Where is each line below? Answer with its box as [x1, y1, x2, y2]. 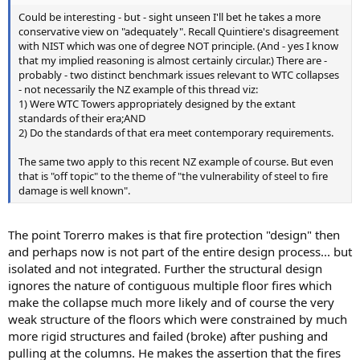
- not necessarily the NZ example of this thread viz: [18, 82, 258, 97]
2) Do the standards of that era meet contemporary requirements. [18, 125, 333, 141]
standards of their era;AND [18, 111, 145, 126]
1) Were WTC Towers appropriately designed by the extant [18, 96, 296, 112]
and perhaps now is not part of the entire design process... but [8, 243, 352, 260]
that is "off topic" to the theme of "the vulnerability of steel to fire [18, 169, 328, 184]
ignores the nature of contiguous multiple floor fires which [8, 276, 332, 293]
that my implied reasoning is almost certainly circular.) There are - [18, 53, 327, 68]
